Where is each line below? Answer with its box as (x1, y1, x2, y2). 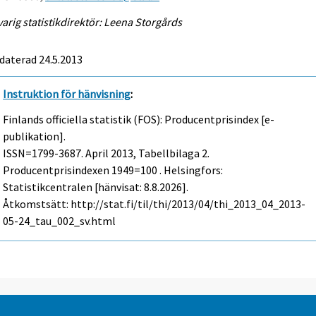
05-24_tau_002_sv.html (3, 214, 116, 229)
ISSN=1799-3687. (3, 146, 86, 161)
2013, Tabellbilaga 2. (109, 146, 210, 161)
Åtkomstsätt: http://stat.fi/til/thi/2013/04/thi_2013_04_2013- (3, 197, 306, 212)
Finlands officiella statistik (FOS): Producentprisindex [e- (3, 112, 275, 127)
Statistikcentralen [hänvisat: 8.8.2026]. (3, 180, 189, 195)
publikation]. (3, 129, 66, 144)
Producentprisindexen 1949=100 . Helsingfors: (3, 163, 224, 178)
